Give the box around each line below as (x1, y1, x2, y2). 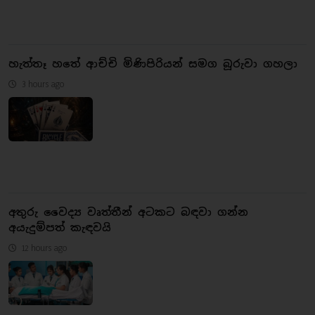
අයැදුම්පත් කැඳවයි (8, 220, 111, 234)
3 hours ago (20, 77, 64, 89)
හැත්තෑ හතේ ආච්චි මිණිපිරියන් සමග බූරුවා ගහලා (8, 56, 297, 70)
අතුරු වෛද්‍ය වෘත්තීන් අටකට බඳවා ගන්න (8, 205, 248, 219)
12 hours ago (20, 241, 67, 253)
